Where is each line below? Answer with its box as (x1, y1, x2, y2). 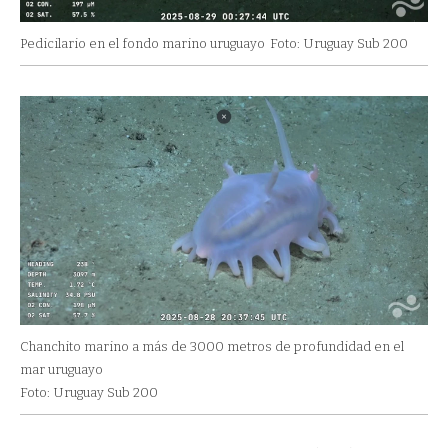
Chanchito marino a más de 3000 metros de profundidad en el (20, 339, 404, 355)
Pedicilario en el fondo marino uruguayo (20, 35, 265, 51)
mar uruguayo (20, 362, 103, 378)
